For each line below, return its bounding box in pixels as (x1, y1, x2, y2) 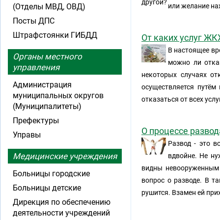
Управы (13, 130, 41, 139)
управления (13, 62, 59, 72)
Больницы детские (13, 183, 81, 192)
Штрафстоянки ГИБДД (13, 30, 97, 40)
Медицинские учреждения (13, 151, 117, 161)
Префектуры (13, 116, 59, 125)
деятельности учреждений (13, 208, 110, 218)
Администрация (13, 80, 72, 89)
